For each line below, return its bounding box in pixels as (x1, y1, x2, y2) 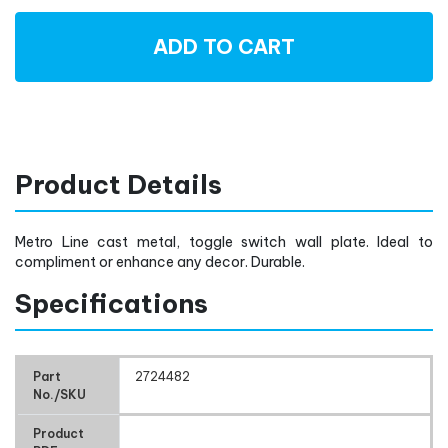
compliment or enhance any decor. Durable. (15, 253, 305, 271)
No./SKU (33, 387, 86, 402)
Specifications (15, 287, 208, 320)
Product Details (15, 168, 222, 201)
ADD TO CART (153, 34, 295, 59)
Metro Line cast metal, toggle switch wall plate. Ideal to (15, 233, 433, 251)
